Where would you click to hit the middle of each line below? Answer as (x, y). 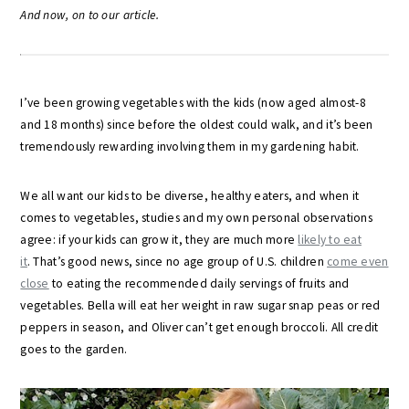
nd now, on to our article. (93, 15)
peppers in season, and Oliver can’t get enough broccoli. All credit (199, 327)
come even (358, 262)
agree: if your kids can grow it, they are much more (159, 240)
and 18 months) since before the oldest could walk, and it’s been (197, 125)
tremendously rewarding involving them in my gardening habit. (190, 147)
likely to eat (330, 240)
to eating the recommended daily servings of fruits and (199, 283)
